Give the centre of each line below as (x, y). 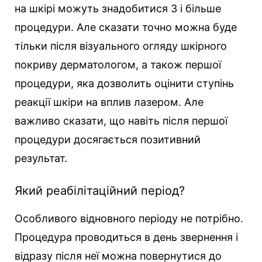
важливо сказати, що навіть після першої (121, 120)
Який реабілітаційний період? (100, 190)
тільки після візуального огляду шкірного (121, 46)
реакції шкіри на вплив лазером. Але (109, 102)
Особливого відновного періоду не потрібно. (129, 218)
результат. (41, 158)
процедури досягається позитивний (108, 139)
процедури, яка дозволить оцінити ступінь (124, 83)
